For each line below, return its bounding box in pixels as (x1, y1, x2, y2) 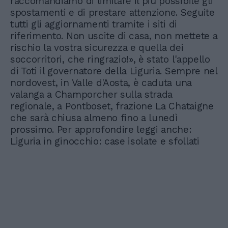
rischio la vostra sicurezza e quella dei (10, 42, 184, 53)
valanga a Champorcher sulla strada (10, 89, 173, 100)
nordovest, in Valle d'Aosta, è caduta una (10, 77, 192, 89)
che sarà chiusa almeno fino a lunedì (10, 112, 178, 124)
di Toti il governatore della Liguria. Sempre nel (10, 65, 217, 77)
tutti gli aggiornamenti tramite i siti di (10, 18, 177, 30)
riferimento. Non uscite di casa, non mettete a (10, 30, 218, 42)
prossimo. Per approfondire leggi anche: (10, 124, 192, 135)
